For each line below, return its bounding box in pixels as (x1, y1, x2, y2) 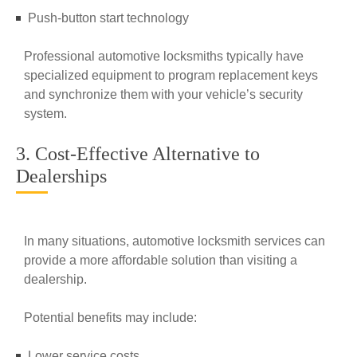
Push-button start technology (28, 11, 189, 25)
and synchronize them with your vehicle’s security (24, 88, 303, 101)
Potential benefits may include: (24, 311, 197, 324)
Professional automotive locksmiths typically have (24, 49, 304, 63)
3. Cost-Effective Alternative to (16, 143, 260, 164)
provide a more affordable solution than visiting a (24, 253, 297, 267)
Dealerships (16, 166, 107, 186)
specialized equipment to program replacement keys (24, 69, 318, 82)
